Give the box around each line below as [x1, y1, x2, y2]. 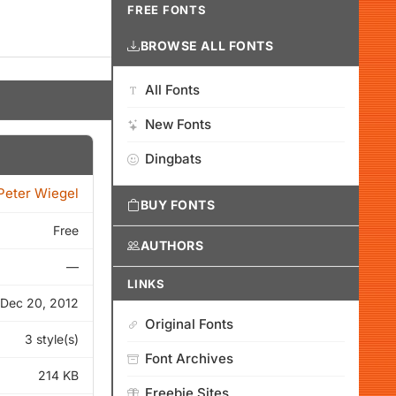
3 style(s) [25, 331, 79, 346]
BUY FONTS [140, 197, 216, 212]
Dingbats [145, 150, 202, 167]
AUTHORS [140, 238, 204, 253]
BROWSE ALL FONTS [140, 38, 274, 53]
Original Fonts [145, 316, 233, 332]
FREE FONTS [127, 3, 207, 17]
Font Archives [145, 350, 233, 367]
